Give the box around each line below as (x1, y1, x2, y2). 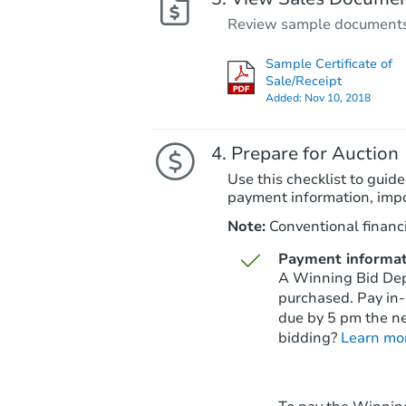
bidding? (277, 327, 341, 348)
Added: (265, 90, 304, 105)
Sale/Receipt (265, 72, 342, 90)
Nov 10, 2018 (304, 90, 371, 105)
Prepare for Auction (230, 140, 399, 166)
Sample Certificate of (265, 54, 392, 72)
